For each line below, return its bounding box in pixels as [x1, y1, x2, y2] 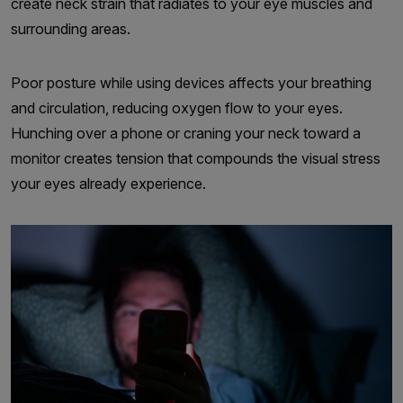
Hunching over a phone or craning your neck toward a [11, 123, 361, 142]
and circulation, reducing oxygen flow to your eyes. [11, 98, 343, 117]
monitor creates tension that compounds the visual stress [11, 148, 381, 167]
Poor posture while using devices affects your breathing [11, 73, 372, 92]
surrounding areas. [11, 19, 130, 38]
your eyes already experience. [11, 174, 206, 193]
